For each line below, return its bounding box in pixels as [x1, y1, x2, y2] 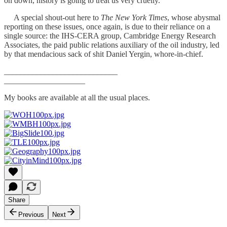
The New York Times [101, 13, 167, 22]
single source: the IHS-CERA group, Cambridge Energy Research [4, 31, 216, 40]
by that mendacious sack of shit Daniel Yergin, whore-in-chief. [4, 49, 203, 58]
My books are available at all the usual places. [4, 93, 150, 102]
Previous [18, 210, 44, 218]
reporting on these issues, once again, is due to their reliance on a [4, 22, 210, 31]
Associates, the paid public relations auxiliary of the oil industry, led [4, 40, 219, 49]
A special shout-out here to [4, 13, 101, 22]
